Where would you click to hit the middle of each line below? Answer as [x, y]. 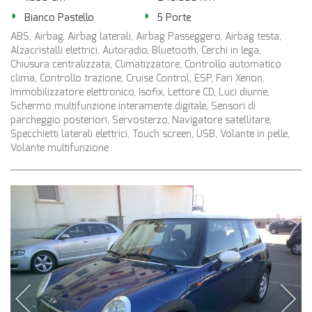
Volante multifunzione [60, 148]
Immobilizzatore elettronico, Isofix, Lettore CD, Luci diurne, [140, 92]
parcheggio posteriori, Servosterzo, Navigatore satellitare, [141, 120]
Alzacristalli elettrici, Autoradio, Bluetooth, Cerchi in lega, [136, 50]
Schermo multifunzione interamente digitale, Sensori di [133, 106]
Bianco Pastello [59, 18]
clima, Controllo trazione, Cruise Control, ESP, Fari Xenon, [138, 78]
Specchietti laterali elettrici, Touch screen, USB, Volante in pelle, [150, 134]
